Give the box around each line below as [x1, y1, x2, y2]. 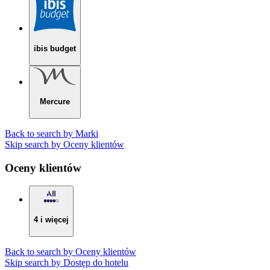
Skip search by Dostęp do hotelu [5, 257, 128, 268]
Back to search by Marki [5, 128, 98, 139]
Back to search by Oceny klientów [5, 246, 136, 257]
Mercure [40, 97, 70, 107]
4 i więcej [34, 215, 69, 225]
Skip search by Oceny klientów [5, 139, 124, 150]
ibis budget [34, 43, 76, 53]
